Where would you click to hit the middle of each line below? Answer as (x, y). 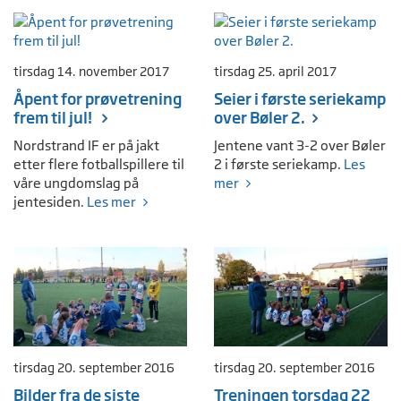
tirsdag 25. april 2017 (275, 72)
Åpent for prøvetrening (98, 99)
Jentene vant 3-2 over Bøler (300, 145)
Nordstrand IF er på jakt (86, 145)
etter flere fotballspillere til (99, 164)
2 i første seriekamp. (279, 164)
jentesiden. (50, 202)
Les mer (111, 202)
